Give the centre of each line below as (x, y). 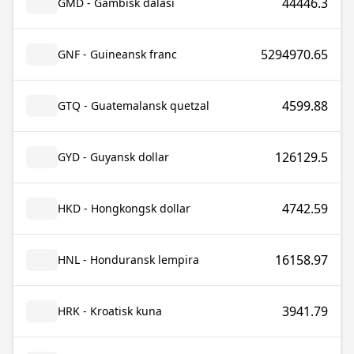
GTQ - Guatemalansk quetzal (134, 105)
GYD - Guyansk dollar (113, 157)
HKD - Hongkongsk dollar (124, 208)
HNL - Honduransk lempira (128, 260)
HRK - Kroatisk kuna (110, 311)
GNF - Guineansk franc (117, 54)
